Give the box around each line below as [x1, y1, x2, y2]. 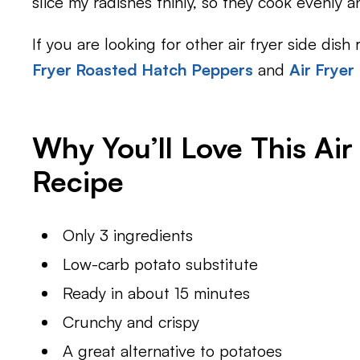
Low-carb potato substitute [63, 254, 259, 275]
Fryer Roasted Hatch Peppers [32, 59, 253, 80]
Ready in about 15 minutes [63, 283, 251, 304]
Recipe [32, 163, 124, 200]
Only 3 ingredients [63, 225, 194, 246]
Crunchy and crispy [63, 312, 200, 333]
